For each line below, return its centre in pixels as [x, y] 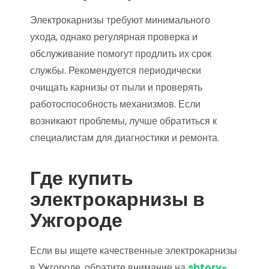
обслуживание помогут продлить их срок [121, 54]
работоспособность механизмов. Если [115, 104]
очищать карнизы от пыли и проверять [116, 88]
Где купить [82, 178]
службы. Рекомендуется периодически [116, 71]
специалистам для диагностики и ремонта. [125, 138]
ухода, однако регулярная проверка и [114, 37]
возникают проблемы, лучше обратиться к [123, 121]
